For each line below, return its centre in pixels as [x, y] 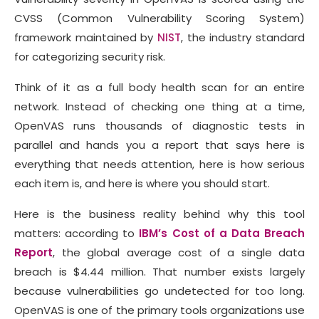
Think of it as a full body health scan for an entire [159, 87]
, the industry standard [243, 37]
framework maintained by [86, 37]
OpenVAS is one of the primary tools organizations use [159, 310]
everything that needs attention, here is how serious [159, 164]
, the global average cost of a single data [179, 252]
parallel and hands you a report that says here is [159, 145]
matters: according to [77, 233]
